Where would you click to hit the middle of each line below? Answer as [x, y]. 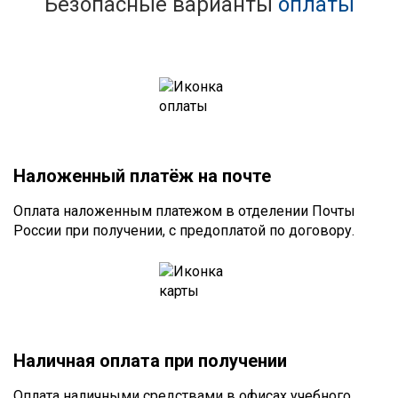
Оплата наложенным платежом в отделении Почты [184, 211]
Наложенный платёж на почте [142, 176]
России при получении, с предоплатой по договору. [184, 231]
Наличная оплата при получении [150, 361]
